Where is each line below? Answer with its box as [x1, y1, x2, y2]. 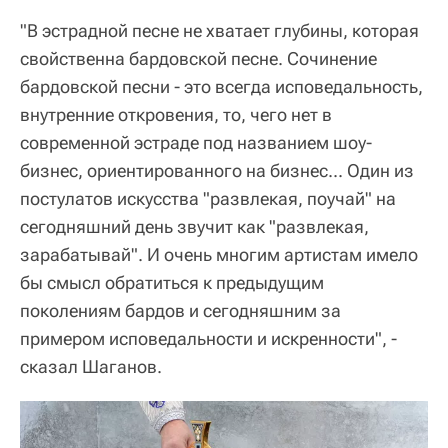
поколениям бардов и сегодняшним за [20, 300, 341, 321]
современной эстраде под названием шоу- [20, 132, 372, 153]
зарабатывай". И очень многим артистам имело [20, 244, 418, 265]
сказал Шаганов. [20, 356, 162, 377]
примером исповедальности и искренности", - [20, 328, 397, 349]
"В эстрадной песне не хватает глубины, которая [20, 20, 419, 41]
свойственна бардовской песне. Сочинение [20, 48, 377, 69]
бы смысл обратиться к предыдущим [20, 272, 324, 293]
